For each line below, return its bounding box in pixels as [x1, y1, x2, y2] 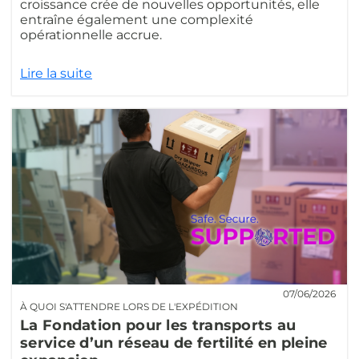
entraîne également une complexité [20, 12, 253, 28]
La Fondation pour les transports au [20, 316, 296, 334]
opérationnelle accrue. [20, 27, 162, 43]
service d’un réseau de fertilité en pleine [20, 333, 328, 352]
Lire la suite [20, 66, 92, 82]
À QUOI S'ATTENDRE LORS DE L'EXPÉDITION [20, 300, 238, 313]
